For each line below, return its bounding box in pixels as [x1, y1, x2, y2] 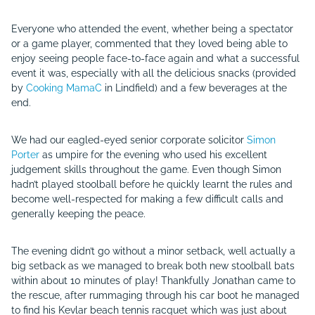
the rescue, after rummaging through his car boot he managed [11, 290, 300, 301]
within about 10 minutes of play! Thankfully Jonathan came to [11, 275, 295, 286]
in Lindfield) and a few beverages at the [102, 82, 287, 94]
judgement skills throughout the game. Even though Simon [11, 164, 281, 175]
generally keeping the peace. [11, 208, 146, 219]
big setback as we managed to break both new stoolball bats [11, 260, 295, 271]
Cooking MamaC [26, 82, 102, 94]
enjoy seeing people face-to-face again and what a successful [11, 53, 300, 64]
